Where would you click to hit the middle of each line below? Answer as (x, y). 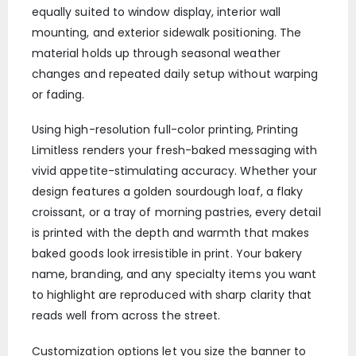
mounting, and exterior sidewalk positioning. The (166, 32)
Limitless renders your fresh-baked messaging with (174, 151)
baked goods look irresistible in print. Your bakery (167, 254)
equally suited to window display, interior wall (156, 12)
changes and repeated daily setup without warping (175, 74)
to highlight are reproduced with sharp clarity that (172, 295)
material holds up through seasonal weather (156, 53)
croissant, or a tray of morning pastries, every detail (176, 213)
